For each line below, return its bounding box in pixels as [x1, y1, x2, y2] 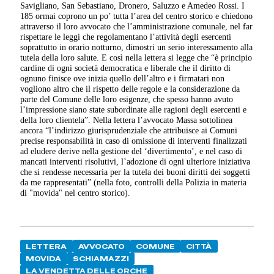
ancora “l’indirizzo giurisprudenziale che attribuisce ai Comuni [20, 125, 238, 135]
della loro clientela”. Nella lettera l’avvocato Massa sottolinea [20, 114, 233, 125]
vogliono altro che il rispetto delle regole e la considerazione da [20, 83, 240, 94]
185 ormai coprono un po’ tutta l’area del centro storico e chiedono [20, 10, 253, 21]
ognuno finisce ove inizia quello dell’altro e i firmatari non [20, 73, 225, 83]
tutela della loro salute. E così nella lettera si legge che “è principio [20, 52, 253, 62]
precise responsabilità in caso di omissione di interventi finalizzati [20, 135, 248, 146]
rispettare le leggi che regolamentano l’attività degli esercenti [20, 31, 232, 42]
